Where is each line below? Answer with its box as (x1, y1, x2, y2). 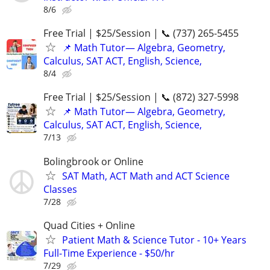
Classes (43, 182, 77, 196)
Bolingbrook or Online (43, 154, 143, 168)
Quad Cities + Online (43, 218, 135, 232)
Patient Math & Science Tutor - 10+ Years (62, 233, 246, 246)
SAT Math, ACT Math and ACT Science (62, 169, 230, 183)
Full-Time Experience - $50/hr (43, 246, 175, 260)
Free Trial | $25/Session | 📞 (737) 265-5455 (43, 27, 239, 40)
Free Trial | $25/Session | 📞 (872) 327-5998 (43, 90, 239, 104)
